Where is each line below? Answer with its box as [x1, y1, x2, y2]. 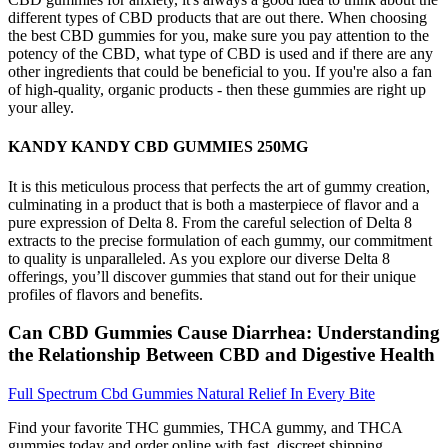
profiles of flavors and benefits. [8, 285, 203, 303]
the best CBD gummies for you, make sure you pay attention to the [8, 27, 429, 45]
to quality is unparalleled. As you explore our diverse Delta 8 [8, 249, 390, 267]
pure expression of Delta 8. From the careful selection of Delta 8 [8, 213, 412, 231]
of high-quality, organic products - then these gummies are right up [8, 81, 426, 99]
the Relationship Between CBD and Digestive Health [8, 344, 435, 366]
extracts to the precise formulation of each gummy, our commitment [8, 231, 432, 249]
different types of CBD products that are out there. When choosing [8, 9, 427, 27]
